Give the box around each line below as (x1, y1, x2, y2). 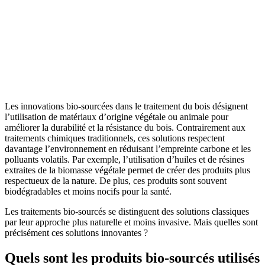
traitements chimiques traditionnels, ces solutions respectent (5, 132, 225, 143)
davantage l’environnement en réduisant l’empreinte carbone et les (5, 143, 251, 154)
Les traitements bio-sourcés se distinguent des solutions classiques (5, 206, 249, 216)
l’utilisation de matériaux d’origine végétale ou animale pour (5, 111, 228, 122)
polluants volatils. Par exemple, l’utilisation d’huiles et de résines (5, 154, 244, 164)
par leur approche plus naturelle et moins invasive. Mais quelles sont (5, 216, 258, 227)
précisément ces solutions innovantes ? (5, 227, 148, 238)
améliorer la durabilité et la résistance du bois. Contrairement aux (5, 122, 245, 132)
